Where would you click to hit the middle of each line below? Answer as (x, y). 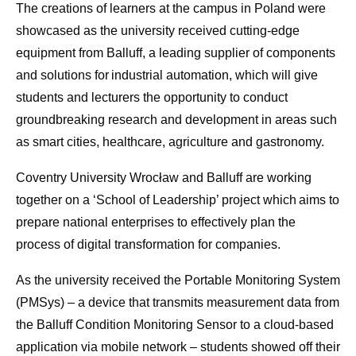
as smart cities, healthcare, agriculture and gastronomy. (170, 141)
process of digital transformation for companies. (148, 244)
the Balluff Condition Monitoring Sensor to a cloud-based (175, 324)
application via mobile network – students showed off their (178, 346)
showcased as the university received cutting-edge (158, 30)
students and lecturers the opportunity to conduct (152, 97)
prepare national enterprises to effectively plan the (156, 222)
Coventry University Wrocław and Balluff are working (164, 177)
